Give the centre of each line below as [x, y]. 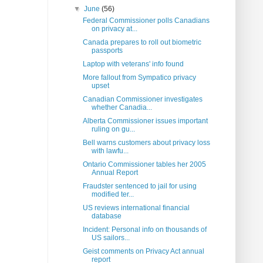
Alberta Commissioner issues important [145, 121]
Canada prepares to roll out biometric [142, 43]
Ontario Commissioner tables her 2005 [144, 165]
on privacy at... [114, 29]
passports [107, 51]
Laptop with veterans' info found [133, 64]
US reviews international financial [136, 208]
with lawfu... [110, 151]
